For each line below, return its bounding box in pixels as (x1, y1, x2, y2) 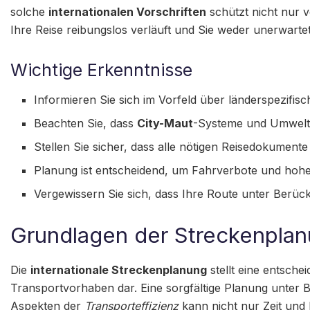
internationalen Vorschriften (48, 4, 206, 19)
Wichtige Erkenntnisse (10, 59, 192, 80)
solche (10, 4, 48, 19)
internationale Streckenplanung (30, 262, 207, 277)
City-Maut (137, 116, 194, 131)
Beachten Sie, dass (34, 116, 138, 131)
